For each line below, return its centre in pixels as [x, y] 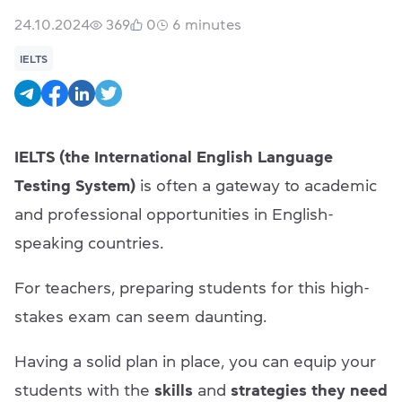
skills [174, 391]
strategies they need [309, 391]
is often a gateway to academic [256, 186]
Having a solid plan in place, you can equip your [195, 362]
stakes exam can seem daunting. [143, 317]
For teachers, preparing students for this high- [192, 288]
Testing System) [75, 186]
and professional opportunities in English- [174, 215]
